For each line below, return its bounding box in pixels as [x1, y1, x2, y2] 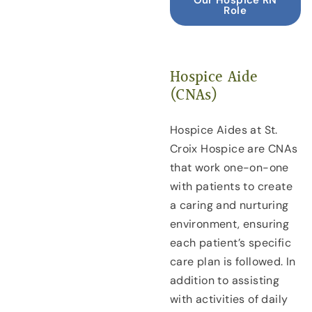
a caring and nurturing [169, 197, 289, 212]
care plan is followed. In [169, 253, 296, 269]
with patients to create [169, 178, 292, 194]
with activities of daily [169, 291, 288, 306]
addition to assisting [169, 272, 280, 288]
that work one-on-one [169, 159, 289, 175]
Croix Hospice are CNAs [169, 141, 298, 156]
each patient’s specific [169, 235, 291, 250]
